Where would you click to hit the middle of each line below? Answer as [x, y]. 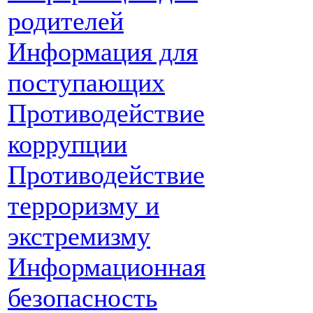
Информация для [103, 52]
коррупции [67, 144]
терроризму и [83, 205]
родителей [66, 21]
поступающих [86, 82]
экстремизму [79, 236]
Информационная [107, 267]
